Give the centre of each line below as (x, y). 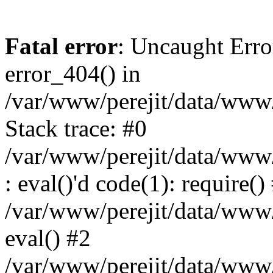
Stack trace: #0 (76, 128)
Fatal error (61, 46)
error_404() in (73, 73)
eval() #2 (48, 238)
